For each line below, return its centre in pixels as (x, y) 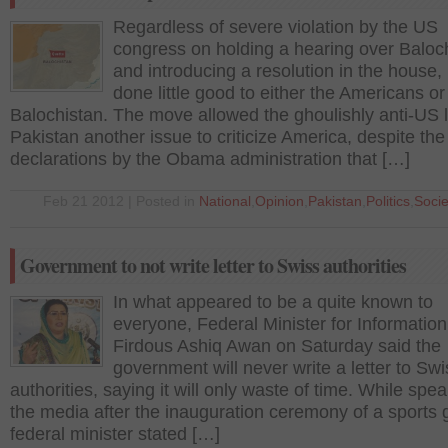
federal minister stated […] (115, 434)
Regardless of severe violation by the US (275, 27)
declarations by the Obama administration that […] (210, 159)
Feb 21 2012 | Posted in (121, 201)
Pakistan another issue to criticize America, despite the (227, 137)
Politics (388, 201)
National (225, 201)
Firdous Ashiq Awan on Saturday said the (277, 346)
